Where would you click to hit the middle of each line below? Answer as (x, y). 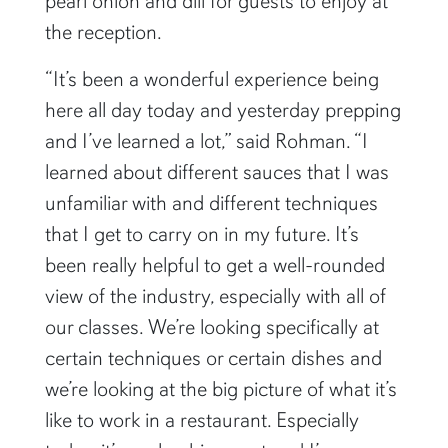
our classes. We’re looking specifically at (211, 326)
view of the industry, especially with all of (215, 295)
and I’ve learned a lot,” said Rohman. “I (206, 140)
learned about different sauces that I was (216, 171)
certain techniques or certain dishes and (213, 357)
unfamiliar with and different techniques (211, 202)
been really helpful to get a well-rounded (214, 264)
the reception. (103, 31)
